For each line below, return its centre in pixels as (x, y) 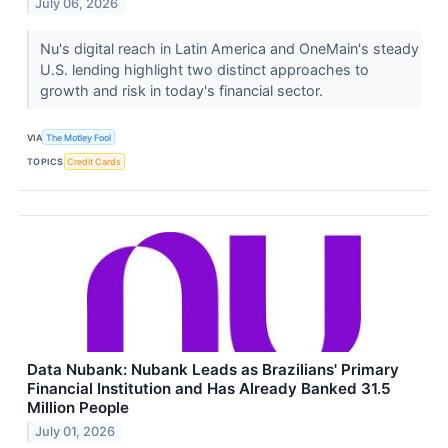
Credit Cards (94, 161)
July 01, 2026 (75, 432)
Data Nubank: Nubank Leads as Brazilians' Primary (213, 369)
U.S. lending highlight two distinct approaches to (204, 70)
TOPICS (45, 161)
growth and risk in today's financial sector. (183, 91)
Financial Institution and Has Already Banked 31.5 (209, 388)
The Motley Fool (79, 137)
